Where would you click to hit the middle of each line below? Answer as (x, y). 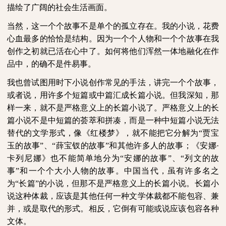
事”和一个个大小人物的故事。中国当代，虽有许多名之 (113, 171)
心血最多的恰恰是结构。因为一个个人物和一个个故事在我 (113, 39)
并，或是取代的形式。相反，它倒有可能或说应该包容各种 (113, 209)
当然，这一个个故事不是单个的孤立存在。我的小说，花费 (113, 26)
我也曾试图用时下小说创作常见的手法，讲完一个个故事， (113, 82)
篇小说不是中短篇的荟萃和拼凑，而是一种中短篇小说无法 (113, 120)
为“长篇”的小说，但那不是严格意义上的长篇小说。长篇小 (113, 183)
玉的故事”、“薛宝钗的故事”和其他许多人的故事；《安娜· (113, 146)
